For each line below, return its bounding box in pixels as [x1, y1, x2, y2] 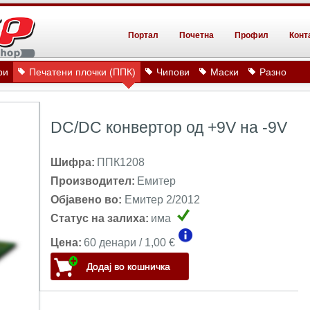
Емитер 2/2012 [125, 194, 200, 206]
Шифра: [51, 156, 95, 168]
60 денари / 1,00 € [84, 237, 178, 248]
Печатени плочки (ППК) [29, 66, 136, 77]
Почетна [179, 30, 214, 40]
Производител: [51, 175, 135, 187]
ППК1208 [97, 156, 145, 168]
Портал [128, 30, 158, 40]
